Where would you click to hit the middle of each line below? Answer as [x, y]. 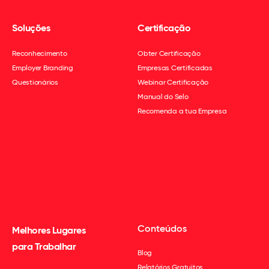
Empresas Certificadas [175, 68]
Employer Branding [43, 68]
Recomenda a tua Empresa [182, 111]
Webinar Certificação [173, 82]
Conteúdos [162, 228]
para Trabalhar [44, 246]
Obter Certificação [169, 53]
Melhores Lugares [49, 230]
